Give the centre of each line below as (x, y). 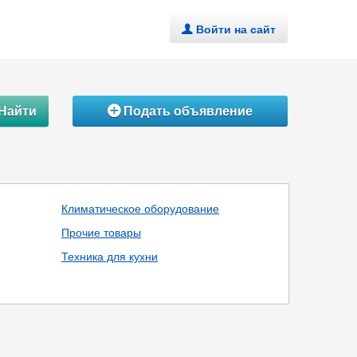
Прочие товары (101, 232)
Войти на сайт (236, 29)
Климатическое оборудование (140, 208)
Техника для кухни (110, 256)
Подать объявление (186, 110)
